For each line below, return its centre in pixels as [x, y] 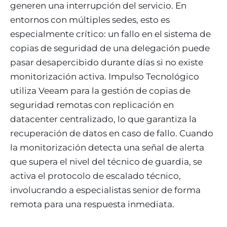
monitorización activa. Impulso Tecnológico [105, 76]
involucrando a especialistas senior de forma [105, 190]
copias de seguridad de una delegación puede [110, 48]
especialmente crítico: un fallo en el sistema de [110, 34]
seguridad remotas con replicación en [92, 105]
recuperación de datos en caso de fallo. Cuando [112, 133]
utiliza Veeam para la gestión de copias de [100, 90]
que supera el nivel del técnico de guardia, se [106, 161]
